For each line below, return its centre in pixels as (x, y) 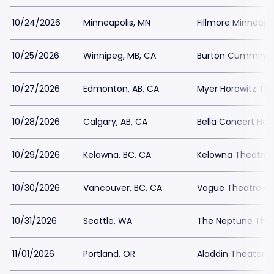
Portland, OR (109, 254)
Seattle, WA (108, 221)
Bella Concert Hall (234, 122)
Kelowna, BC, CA (117, 155)
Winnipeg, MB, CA (120, 56)
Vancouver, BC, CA (123, 188)
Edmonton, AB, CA (121, 89)
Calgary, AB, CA (115, 122)
